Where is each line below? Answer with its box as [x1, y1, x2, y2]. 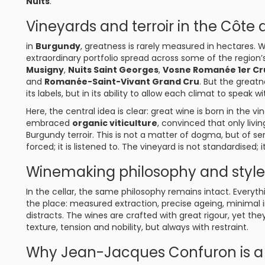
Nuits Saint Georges [68, 64, 159, 76]
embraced [26, 117, 72, 129]
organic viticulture [72, 117, 157, 129]
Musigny [26, 64, 64, 76]
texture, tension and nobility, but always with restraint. [26, 221, 248, 233]
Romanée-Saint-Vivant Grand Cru [44, 76, 199, 88]
